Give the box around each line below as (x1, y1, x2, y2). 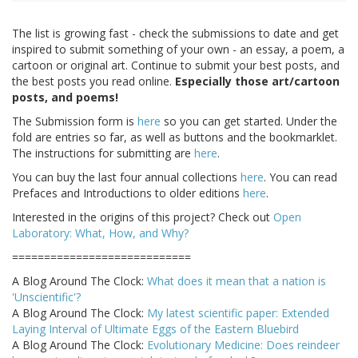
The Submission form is (12, 113, 137, 129)
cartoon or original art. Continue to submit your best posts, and (12, 58, 340, 74)
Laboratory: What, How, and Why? (12, 225, 189, 241)
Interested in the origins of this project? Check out (12, 209, 273, 225)
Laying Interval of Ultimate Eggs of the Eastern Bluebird (12, 321, 299, 337)
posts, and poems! (12, 89, 118, 105)
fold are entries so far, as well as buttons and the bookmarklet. (12, 129, 337, 145)
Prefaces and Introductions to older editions (12, 185, 243, 201)
